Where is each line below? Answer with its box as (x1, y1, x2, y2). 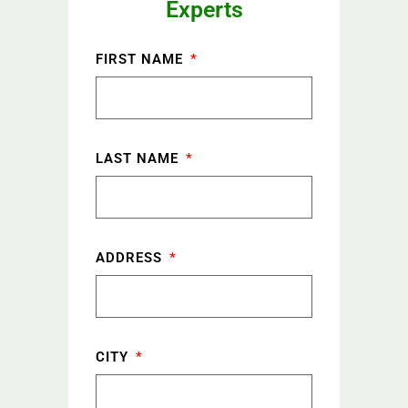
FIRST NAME (96, 50, 188, 67)
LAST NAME (96, 149, 183, 167)
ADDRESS (96, 249, 167, 266)
